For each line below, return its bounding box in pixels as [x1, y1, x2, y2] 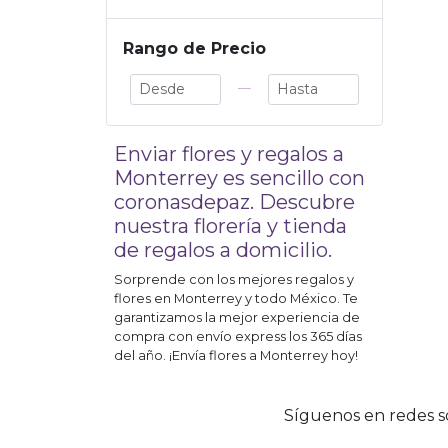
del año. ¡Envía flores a [114, 348, 260, 364]
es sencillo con [218, 166, 365, 191]
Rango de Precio [123, 39, 266, 59]
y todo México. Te [242, 291, 358, 307]
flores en [114, 291, 174, 307]
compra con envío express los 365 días [114, 329, 362, 345]
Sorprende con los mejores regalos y [114, 272, 354, 288]
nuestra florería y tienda [114, 214, 347, 239]
